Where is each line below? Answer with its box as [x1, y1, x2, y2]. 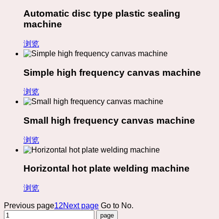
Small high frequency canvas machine [23, 115, 195, 126]
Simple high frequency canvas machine [23, 67, 201, 78]
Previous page [4, 201, 54, 210]
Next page [63, 201, 99, 210]
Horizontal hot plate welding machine [23, 163, 190, 174]
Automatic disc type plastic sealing [23, 8, 180, 19]
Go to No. [101, 201, 133, 210]
